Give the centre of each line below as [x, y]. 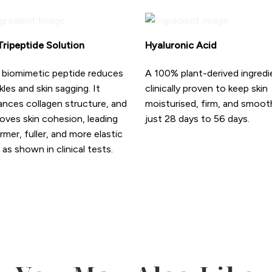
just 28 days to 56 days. [197, 118]
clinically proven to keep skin [206, 88]
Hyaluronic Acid [181, 46]
